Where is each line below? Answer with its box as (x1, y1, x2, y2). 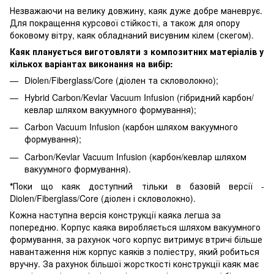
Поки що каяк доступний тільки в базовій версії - (13, 180, 264, 193)
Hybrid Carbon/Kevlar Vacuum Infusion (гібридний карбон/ (24, 91, 254, 103)
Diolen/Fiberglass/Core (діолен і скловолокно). (10, 192, 196, 205)
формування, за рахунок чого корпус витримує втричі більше (10, 233, 262, 246)
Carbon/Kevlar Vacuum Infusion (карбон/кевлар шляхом (24, 150, 246, 163)
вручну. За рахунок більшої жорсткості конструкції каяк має (10, 257, 259, 270)
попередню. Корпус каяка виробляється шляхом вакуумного (10, 221, 261, 234)
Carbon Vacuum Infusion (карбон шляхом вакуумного (24, 120, 238, 133)
